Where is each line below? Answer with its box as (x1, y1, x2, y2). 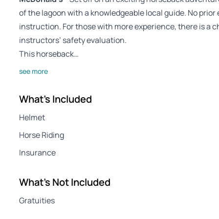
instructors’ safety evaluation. (19, 35, 127, 45)
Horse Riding (19, 130, 64, 140)
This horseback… (19, 48, 79, 59)
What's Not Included (19, 175, 110, 189)
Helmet (19, 112, 45, 123)
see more (19, 66, 48, 76)
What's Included (19, 92, 92, 106)
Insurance (19, 147, 56, 158)
